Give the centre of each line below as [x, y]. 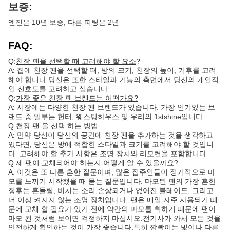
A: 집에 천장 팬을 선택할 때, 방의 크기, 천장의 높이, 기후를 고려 [112, 71]
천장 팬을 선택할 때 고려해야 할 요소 [76, 61]
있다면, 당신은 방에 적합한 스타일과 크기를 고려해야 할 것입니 [111, 145]
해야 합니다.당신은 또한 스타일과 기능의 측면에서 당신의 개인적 [113, 80]
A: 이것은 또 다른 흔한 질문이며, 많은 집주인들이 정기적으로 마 [112, 172]
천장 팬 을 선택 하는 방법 [57, 126]
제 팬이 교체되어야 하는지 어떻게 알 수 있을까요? [97, 163]
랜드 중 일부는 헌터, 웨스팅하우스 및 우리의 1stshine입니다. [107, 117]
